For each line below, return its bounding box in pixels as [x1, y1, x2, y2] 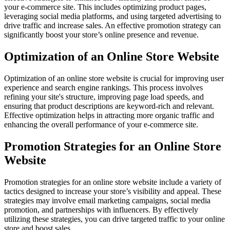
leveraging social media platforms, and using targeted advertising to [4, 12, 221, 21]
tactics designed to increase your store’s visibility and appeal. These [4, 186, 221, 196]
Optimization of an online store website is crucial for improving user [4, 74, 224, 83]
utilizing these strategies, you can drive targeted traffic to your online [4, 214, 225, 223]
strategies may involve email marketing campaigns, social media [4, 196, 210, 205]
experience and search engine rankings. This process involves [4, 83, 203, 92]
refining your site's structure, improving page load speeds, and [4, 92, 204, 102]
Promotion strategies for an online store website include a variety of [4, 177, 221, 186]
